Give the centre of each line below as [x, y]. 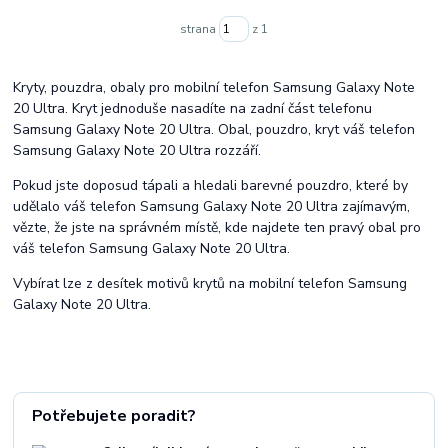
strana [199, 28]
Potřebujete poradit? [113, 416]
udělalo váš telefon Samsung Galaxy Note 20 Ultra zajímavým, [212, 207]
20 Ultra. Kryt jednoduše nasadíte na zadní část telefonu [193, 109]
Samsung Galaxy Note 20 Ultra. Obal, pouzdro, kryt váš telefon [214, 130]
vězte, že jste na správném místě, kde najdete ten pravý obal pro [217, 228]
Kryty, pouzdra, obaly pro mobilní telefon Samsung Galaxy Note [214, 88]
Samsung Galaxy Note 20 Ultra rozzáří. [137, 151]
